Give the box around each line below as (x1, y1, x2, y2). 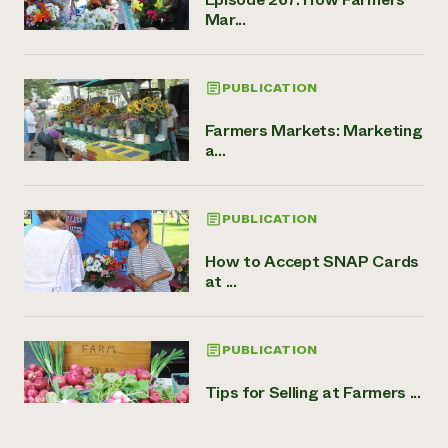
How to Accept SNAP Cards (204, 249, 419, 273)
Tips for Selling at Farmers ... (204, 380, 421, 404)
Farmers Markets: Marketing (204, 118, 423, 142)
